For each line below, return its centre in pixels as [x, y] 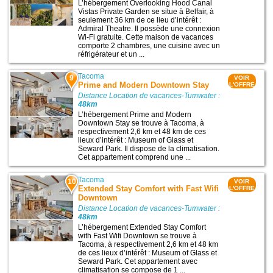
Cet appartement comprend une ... [135, 158]
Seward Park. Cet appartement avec [138, 261]
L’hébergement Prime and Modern [135, 115]
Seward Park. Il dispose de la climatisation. [149, 149]
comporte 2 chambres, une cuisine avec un [149, 46]
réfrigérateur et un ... [112, 55]
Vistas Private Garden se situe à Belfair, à [146, 12]
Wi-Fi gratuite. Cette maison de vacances [146, 37]
